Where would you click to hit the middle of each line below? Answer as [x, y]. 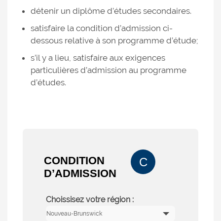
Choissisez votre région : [90, 200]
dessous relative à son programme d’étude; [114, 41]
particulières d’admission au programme [109, 70]
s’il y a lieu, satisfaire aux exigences [98, 57]
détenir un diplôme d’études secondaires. [111, 11]
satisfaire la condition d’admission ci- [102, 28]
